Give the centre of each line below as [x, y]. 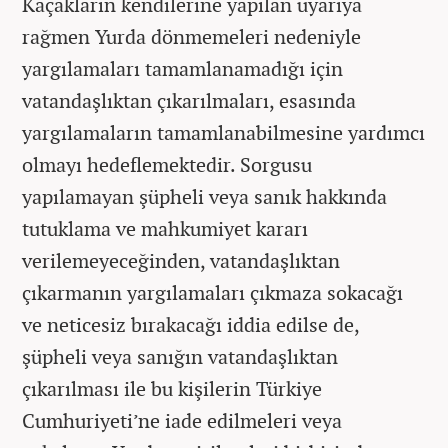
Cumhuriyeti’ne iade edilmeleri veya [182, 420]
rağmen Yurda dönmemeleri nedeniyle [191, 36]
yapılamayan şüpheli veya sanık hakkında [204, 196]
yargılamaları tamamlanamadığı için [182, 68]
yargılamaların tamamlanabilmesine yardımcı [223, 132]
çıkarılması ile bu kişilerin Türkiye [172, 388]
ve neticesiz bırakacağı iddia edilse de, [190, 324]
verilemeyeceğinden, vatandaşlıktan [181, 260]
